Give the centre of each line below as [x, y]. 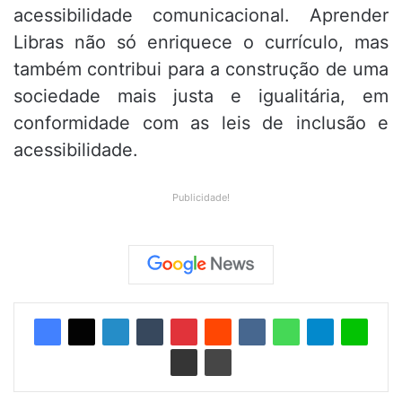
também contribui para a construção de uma [201, 70]
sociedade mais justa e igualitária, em [201, 96]
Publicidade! [201, 198]
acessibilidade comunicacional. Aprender [201, 16]
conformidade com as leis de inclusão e [201, 123]
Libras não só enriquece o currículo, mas [201, 43]
